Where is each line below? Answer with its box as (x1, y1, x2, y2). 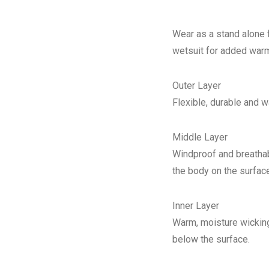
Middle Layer (172, 131, 228, 144)
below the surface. (172, 234, 250, 246)
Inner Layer (172, 200, 219, 212)
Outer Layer (172, 80, 221, 92)
